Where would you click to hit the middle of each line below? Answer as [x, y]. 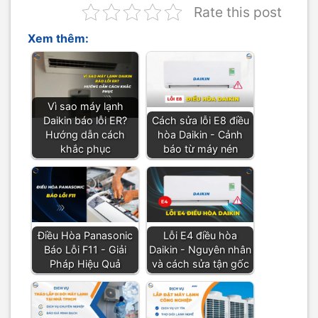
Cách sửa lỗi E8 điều [200, 120]
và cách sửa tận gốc [200, 263]
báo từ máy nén [200, 148]
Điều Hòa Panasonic [85, 235]
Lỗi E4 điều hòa [200, 235]
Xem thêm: [58, 38]
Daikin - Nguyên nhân [200, 249]
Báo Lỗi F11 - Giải [85, 249]
